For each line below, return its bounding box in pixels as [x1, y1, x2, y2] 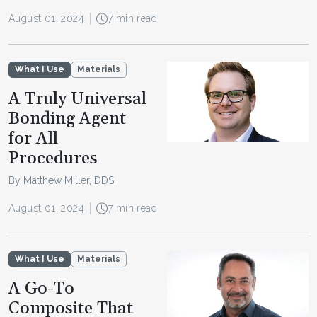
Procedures [8, 148, 98, 170]
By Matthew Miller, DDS [8, 175, 114, 187]
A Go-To [8, 278, 74, 300]
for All [8, 128, 58, 150]
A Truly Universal [8, 88, 146, 110]
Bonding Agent [8, 108, 126, 130]
